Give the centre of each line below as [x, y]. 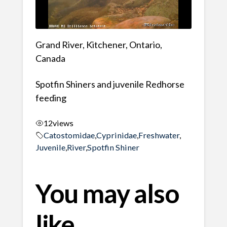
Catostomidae [69, 135]
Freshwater [159, 135]
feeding [51, 98]
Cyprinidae [116, 135]
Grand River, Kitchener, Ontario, [99, 45]
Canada [50, 59]
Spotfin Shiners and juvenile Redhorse [110, 84]
